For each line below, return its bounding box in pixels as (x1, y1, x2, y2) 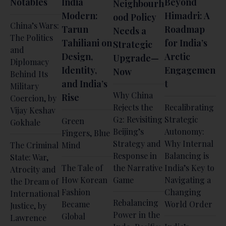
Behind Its (10, 68, 48, 79)
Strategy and (113, 138, 161, 149)
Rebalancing (113, 197, 158, 208)
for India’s (164, 36, 207, 49)
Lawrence (10, 212, 46, 223)
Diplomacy (10, 56, 49, 67)
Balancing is (164, 150, 209, 161)
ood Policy (113, 11, 156, 23)
